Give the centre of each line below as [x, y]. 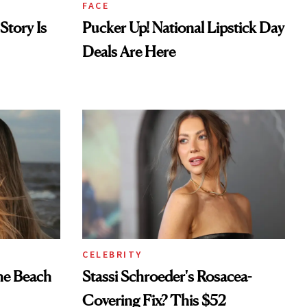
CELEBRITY [112, 254]
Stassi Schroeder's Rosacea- [167, 276]
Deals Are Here [129, 52]
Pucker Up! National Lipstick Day [183, 28]
